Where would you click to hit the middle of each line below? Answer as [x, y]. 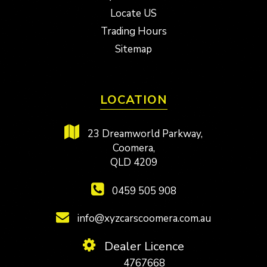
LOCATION [133, 100]
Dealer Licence [143, 246]
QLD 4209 [133, 162]
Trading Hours [133, 31]
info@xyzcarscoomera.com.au [143, 218]
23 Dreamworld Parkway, [144, 133]
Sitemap [133, 49]
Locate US [133, 13]
